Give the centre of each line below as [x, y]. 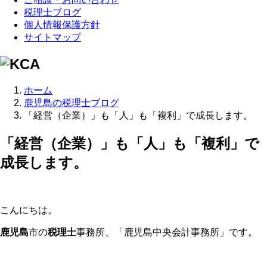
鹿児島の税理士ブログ [72, 103]
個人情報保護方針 [62, 25]
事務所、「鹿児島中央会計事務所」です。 [167, 232]
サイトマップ [52, 38]
